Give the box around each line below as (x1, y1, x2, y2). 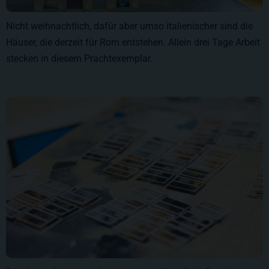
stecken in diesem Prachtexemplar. (6, 52, 153, 64)
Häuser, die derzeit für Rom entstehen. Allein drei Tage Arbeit (6, 36, 260, 48)
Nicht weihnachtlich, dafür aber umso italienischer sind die (6, 20, 253, 32)
